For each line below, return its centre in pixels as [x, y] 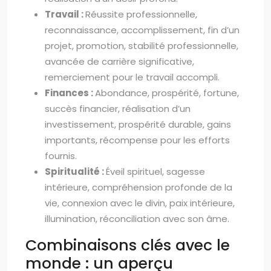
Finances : [70, 93]
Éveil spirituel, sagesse [155, 171]
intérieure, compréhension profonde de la [139, 187]
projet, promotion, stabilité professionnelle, [142, 46]
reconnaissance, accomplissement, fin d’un [142, 30]
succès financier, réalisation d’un [118, 109]
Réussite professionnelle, [141, 14]
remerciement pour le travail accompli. [132, 77]
